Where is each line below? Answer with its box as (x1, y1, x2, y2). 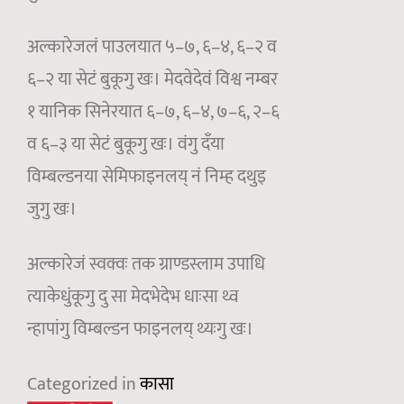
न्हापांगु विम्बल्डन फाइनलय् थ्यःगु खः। (27, 314, 253, 345)
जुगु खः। (27, 194, 77, 225)
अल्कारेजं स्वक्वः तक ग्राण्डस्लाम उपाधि (27, 249, 265, 280)
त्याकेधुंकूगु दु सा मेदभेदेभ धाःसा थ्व (27, 281, 239, 313)
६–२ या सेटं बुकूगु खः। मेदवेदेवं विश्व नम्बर (27, 64, 278, 96)
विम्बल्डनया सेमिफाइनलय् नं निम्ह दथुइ (27, 161, 266, 193)
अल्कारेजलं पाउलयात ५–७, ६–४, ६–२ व (27, 32, 277, 63)
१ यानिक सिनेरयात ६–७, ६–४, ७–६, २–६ (27, 96, 280, 128)
